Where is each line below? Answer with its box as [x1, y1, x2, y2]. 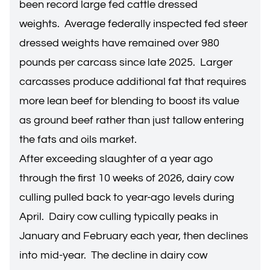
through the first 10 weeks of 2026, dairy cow [19, 172, 234, 184]
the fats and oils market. [19, 134, 139, 145]
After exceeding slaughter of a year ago [19, 153, 213, 165]
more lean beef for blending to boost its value [19, 95, 239, 107]
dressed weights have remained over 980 [19, 37, 219, 49]
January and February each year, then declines [19, 230, 248, 242]
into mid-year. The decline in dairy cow [19, 250, 207, 261]
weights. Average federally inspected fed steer [19, 18, 248, 30]
